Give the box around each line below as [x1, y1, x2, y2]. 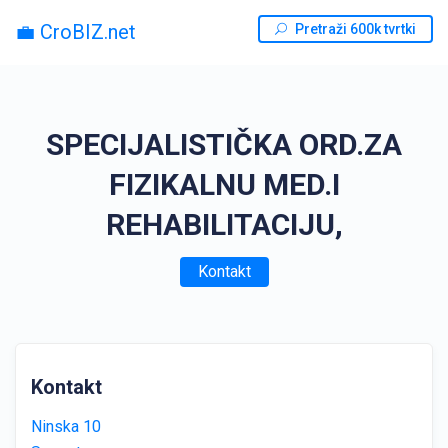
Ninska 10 [31, 417, 101, 436]
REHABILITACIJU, [105, 207, 343, 242]
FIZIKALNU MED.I [108, 167, 340, 202]
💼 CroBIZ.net [15, 19, 136, 44]
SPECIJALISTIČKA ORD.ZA [46, 127, 402, 162]
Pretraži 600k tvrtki [295, 21, 416, 37]
